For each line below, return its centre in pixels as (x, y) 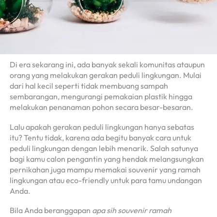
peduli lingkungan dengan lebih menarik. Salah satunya (104, 148)
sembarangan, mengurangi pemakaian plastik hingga (101, 96)
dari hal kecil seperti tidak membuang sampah (89, 86)
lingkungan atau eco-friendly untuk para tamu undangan (106, 180)
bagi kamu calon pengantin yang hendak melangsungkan (107, 159)
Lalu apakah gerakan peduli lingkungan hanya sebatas (102, 127)
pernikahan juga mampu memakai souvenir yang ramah (105, 169)
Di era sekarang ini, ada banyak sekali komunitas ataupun (107, 64)
